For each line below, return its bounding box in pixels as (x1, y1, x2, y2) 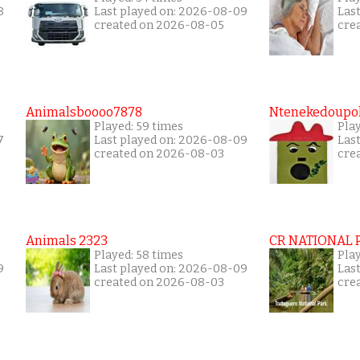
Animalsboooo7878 (26, 104, 142, 120)
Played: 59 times (94, 120, 183, 133)
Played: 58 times (94, 248, 183, 262)
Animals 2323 (26, 233, 108, 248)
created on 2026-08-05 (94, 18, 224, 32)
